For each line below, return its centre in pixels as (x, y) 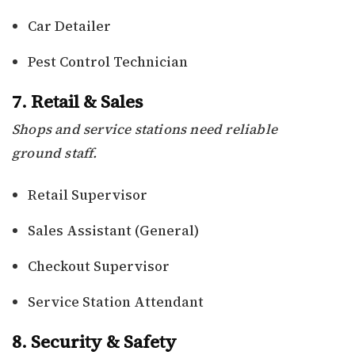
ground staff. (55, 153)
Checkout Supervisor (99, 267)
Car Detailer (69, 27)
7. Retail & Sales (77, 102)
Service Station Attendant (116, 302)
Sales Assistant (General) (113, 231)
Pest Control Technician (108, 62)
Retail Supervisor (88, 195)
